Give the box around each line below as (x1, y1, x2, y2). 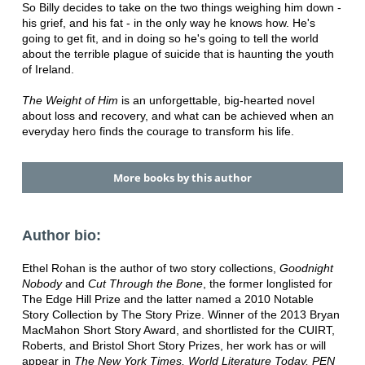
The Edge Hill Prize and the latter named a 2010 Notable (21, 292, 314, 306)
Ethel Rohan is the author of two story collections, (21, 262, 279, 275)
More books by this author (112, 170, 252, 186)
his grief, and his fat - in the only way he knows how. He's (21, 16, 315, 30)
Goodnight (279, 262, 333, 275)
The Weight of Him (21, 94, 118, 108)
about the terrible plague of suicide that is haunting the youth (21, 47, 334, 61)
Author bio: (21, 227, 101, 244)
